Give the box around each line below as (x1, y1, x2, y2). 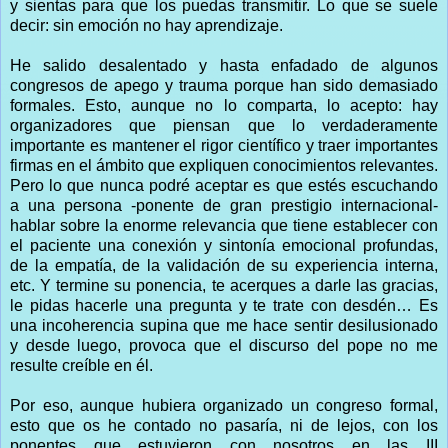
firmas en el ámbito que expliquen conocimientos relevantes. (10, 156, 438, 174)
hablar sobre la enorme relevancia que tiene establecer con (10, 216, 438, 234)
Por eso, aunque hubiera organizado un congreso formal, (10, 396, 438, 414)
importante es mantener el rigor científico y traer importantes (10, 136, 438, 154)
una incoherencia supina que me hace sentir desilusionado (10, 316, 438, 334)
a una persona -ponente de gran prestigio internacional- (10, 196, 438, 214)
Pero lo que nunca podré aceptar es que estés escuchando (10, 176, 438, 194)
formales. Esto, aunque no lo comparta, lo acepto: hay (10, 96, 438, 114)
